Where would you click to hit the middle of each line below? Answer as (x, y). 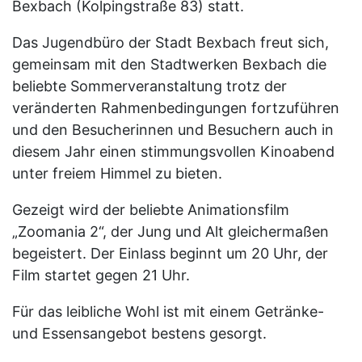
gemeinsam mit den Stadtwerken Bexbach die (169, 64)
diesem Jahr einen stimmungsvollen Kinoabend (173, 151)
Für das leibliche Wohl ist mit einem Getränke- (168, 311)
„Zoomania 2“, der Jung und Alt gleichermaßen (170, 231)
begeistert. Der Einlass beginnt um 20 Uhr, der (170, 253)
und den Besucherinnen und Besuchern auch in (173, 129)
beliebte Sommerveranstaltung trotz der (149, 86)
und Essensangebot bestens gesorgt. (139, 333)
